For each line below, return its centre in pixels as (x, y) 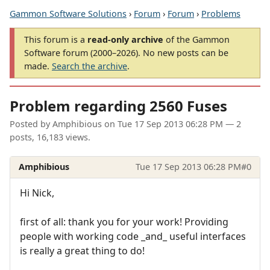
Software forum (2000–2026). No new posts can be (126, 53)
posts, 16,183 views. (50, 137)
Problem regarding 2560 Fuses (118, 106)
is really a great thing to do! (82, 250)
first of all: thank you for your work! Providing (124, 221)
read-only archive (125, 39)
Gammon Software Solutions (68, 14)
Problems (221, 14)
